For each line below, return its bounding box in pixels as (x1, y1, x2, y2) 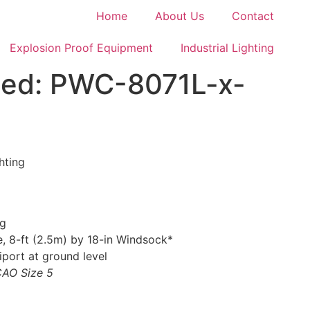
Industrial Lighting (181, 41, 274, 55)
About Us (155, 9, 204, 23)
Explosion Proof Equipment (10, 41, 153, 55)
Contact (232, 9, 274, 23)
